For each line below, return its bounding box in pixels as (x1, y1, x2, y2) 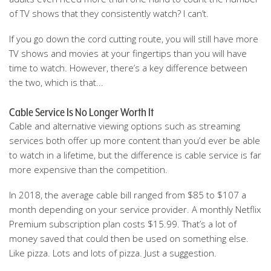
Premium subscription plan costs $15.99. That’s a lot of (9, 218, 237, 230)
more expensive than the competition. (9, 163, 168, 175)
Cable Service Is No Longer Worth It (9, 105, 154, 119)
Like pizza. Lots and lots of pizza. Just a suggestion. (9, 247, 217, 259)
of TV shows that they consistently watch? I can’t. (9, 7, 209, 19)
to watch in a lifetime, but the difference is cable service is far (9, 149, 261, 161)
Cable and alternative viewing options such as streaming (9, 120, 240, 132)
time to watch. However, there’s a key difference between (9, 62, 247, 74)
